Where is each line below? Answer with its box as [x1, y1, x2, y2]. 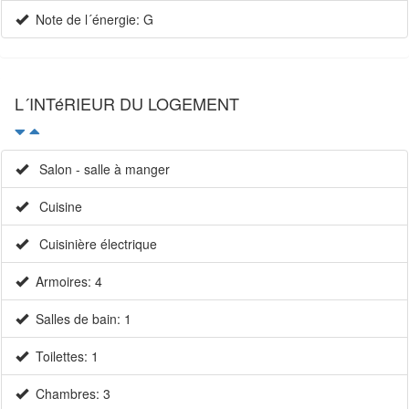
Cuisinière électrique [28, 235, 157, 254]
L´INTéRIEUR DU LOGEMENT [15, 91, 239, 116]
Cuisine [28, 197, 82, 216]
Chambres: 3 [28, 384, 110, 404]
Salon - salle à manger [28, 160, 170, 179]
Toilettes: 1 [28, 347, 99, 366]
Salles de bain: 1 [28, 309, 131, 329]
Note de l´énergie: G [28, 10, 153, 29]
